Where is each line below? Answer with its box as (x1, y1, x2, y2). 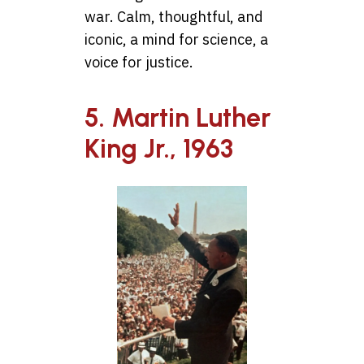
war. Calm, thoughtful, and (84, 6, 263, 26)
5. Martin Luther (84, 102, 271, 133)
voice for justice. (84, 52, 193, 71)
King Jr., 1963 (84, 132, 233, 164)
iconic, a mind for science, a (84, 29, 268, 49)
